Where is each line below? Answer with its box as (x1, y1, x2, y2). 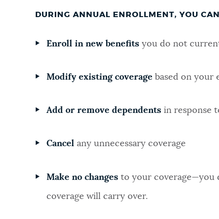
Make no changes (46, 173, 121, 182)
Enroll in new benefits (46, 39, 139, 48)
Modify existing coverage (46, 72, 153, 82)
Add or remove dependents (46, 106, 161, 115)
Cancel (46, 139, 77, 149)
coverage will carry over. (46, 192, 148, 201)
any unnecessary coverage (76, 139, 188, 149)
